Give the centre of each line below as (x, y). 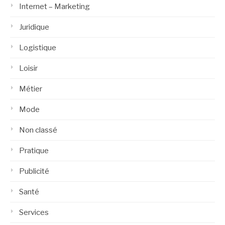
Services (34, 212)
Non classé (38, 130)
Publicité (34, 171)
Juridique (34, 27)
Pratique (34, 150)
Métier (31, 89)
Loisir (28, 68)
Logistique (38, 47)
